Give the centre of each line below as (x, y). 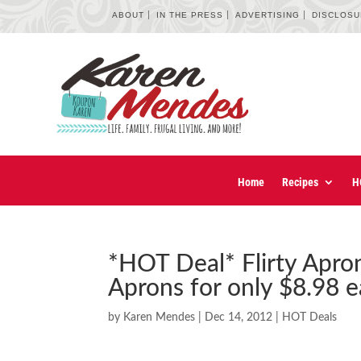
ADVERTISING (268, 15)
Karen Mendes (160, 318)
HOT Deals (310, 318)
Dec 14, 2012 (239, 318)
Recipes (300, 183)
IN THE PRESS (190, 15)
